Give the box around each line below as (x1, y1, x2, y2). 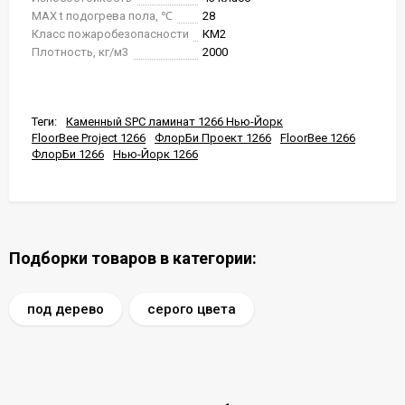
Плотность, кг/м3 (32, 45, 128, 59)
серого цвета (147, 301, 236, 317)
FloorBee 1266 (280, 131, 355, 145)
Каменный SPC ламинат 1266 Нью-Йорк (66, 115, 283, 128)
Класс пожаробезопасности (32, 27, 189, 41)
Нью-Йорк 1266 (113, 147, 198, 161)
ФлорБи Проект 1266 (155, 131, 271, 145)
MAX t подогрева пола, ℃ (32, 9, 173, 23)
